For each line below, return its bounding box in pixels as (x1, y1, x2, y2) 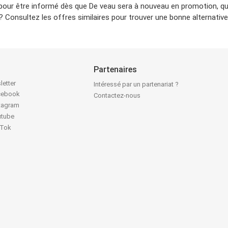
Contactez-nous (94, 91, 141, 99)
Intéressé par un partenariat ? (94, 80, 179, 88)
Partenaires (94, 64, 137, 74)
